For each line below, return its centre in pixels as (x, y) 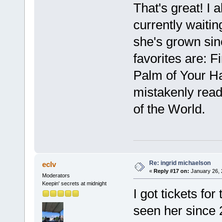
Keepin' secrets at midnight (74, 183)
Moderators (56, 175)
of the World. (169, 109)
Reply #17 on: (171, 171)
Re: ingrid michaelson (180, 163)
